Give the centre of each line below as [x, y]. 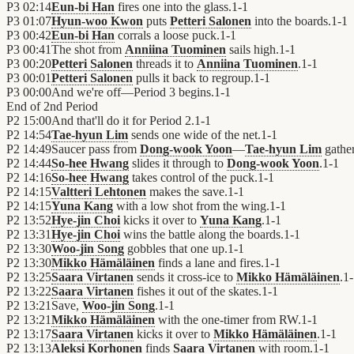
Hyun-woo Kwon [97, 21]
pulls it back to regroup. [193, 78]
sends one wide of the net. [194, 135]
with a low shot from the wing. [191, 206]
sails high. [252, 50]
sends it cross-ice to [185, 277]
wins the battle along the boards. [202, 235]
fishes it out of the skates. [198, 292]
